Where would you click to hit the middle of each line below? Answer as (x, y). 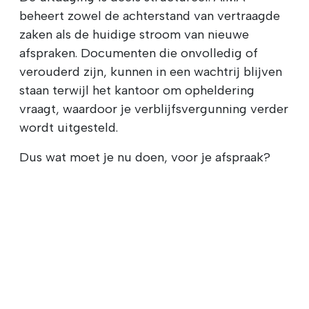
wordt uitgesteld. (69, 127)
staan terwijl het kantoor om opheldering (137, 90)
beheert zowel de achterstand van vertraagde (150, 16)
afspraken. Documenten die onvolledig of (139, 53)
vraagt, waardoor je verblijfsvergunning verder (154, 109)
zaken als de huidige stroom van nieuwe (134, 34)
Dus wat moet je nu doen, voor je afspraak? (145, 157)
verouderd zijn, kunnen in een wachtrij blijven (151, 71)
